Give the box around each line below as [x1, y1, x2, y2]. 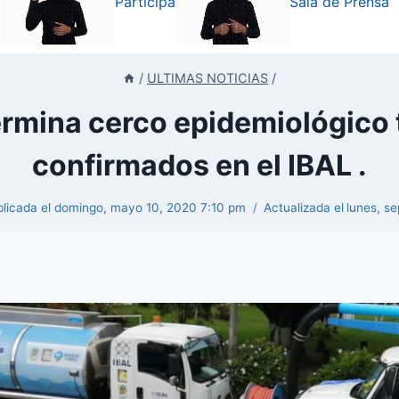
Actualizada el [263, 200, 344, 216]
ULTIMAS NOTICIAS [147, 70, 269, 86]
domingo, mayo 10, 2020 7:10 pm [53, 200, 246, 216]
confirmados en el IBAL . [32, 147, 367, 183]
